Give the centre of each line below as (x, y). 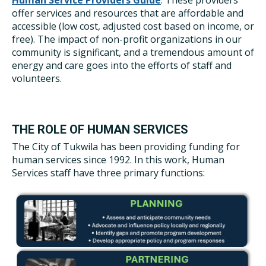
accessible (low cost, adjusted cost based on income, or (133, 26)
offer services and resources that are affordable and (128, 13)
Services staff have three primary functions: (108, 173)
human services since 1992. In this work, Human (118, 160)
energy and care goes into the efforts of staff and (122, 65)
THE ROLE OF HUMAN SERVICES (100, 129)
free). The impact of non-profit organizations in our (127, 39)
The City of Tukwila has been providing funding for (126, 147)
